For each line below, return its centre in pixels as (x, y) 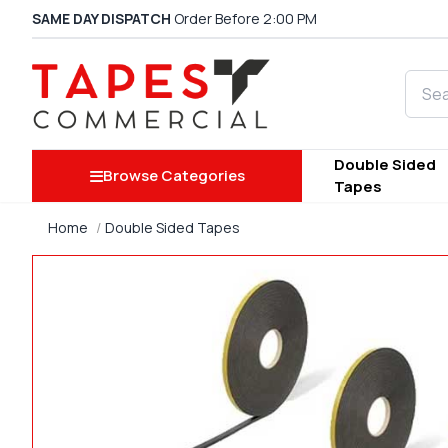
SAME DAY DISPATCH (101, 18)
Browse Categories (173, 176)
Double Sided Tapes (172, 228)
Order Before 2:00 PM (244, 18)
